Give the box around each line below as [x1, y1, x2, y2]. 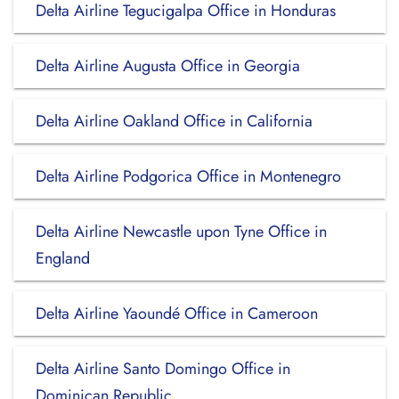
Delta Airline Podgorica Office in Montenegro [36, 165, 341, 188]
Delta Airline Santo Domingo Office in [36, 357, 290, 380]
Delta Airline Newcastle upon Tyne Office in [36, 220, 327, 243]
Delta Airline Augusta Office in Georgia [36, 54, 300, 77]
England [36, 247, 90, 270]
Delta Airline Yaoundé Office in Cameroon [36, 302, 318, 325]
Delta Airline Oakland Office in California [36, 110, 313, 133]
